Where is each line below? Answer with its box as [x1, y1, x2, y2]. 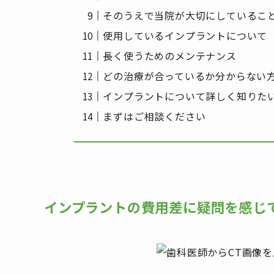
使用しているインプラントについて [103, 28, 268, 43]
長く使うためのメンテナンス [103, 48, 237, 63]
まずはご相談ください [103, 108, 206, 124]
